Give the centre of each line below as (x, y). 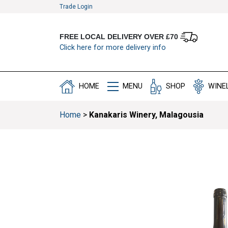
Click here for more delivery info (113, 48)
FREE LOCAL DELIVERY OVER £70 (120, 36)
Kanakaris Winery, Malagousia (146, 115)
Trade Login (76, 7)
